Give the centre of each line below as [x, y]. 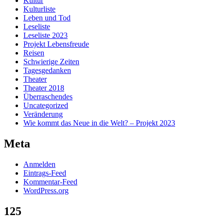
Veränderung [43, 114]
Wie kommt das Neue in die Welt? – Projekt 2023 [99, 123]
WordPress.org [46, 190]
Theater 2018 [44, 88]
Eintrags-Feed [45, 173]
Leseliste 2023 [45, 36]
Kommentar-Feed [50, 182]
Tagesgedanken [47, 71]
